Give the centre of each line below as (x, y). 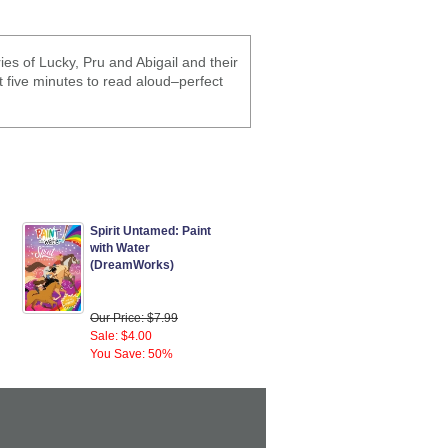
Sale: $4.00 (121, 336)
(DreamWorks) (132, 265)
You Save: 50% (131, 354)
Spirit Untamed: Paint (150, 231)
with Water (120, 248)
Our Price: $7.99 (134, 318)
